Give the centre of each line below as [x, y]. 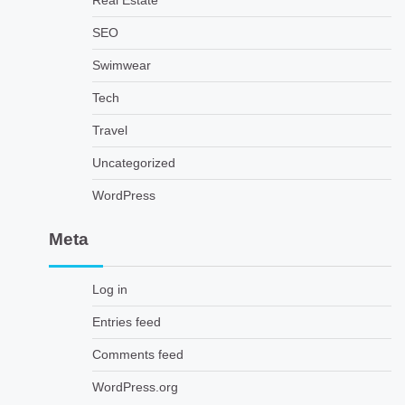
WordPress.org [135, 387]
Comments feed [137, 354]
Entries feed [126, 322]
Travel [109, 130]
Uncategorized [133, 163]
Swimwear [121, 65]
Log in [109, 289]
